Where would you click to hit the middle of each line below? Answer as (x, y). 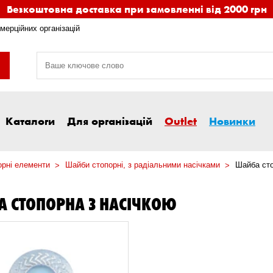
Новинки (232, 121)
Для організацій (110, 121)
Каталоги (30, 121)
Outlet (181, 121)
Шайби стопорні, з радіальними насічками (143, 165)
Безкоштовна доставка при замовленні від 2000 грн (136, 9)
